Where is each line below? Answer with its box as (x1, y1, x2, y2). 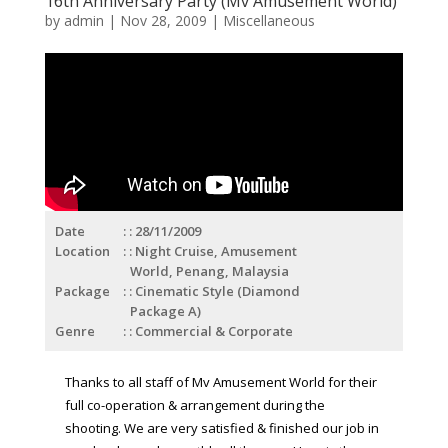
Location (54, 241, 110, 260)
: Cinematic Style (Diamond (128, 281, 300, 300)
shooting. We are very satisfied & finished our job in (64, 418, 379, 437)
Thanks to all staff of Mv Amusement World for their (64, 372, 377, 391)
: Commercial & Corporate (128, 321, 293, 340)
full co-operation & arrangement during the (64, 395, 325, 414)
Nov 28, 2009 (119, 10, 207, 30)
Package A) (129, 301, 201, 320)
